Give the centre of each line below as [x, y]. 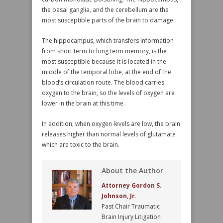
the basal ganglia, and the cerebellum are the [105, 10]
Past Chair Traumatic [131, 206]
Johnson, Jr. [119, 196]
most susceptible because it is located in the [104, 61]
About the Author [132, 170]
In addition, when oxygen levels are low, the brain [111, 124]
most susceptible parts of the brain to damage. [108, 20]
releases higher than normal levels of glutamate [109, 134]
